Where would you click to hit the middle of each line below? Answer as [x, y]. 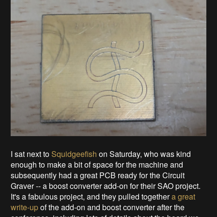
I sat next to [31, 154]
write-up [25, 207]
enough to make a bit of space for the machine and [97, 165]
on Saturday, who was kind [144, 154]
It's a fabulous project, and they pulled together [91, 197]
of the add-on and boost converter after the [112, 207]
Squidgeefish [74, 154]
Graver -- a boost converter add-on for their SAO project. [106, 186]
